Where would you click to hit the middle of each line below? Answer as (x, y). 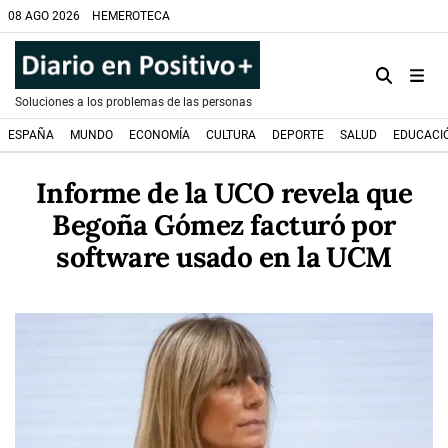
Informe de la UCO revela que (224, 193)
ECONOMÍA (159, 135)
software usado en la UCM (224, 257)
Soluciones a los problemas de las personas (133, 102)
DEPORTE (298, 135)
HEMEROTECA (131, 16)
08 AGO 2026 (44, 16)
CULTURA (231, 135)
